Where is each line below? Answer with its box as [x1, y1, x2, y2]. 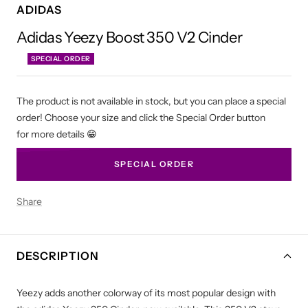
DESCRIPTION [16, 248, 99, 263]
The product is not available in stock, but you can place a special [16, 94, 286, 107]
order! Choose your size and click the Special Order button [16, 111, 265, 124]
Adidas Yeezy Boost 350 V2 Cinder [16, 27, 243, 47]
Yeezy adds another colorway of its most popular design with [16, 286, 276, 299]
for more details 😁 [16, 127, 97, 140]
